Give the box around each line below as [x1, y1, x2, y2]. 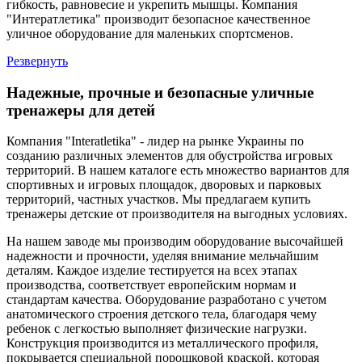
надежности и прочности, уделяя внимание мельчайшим [6, 249, 318, 263]
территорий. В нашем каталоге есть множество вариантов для [6, 163, 349, 178]
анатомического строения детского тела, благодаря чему [6, 307, 317, 322]
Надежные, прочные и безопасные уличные [6, 83, 314, 101]
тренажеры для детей [6, 101, 155, 119]
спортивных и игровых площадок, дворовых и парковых [6, 178, 322, 192]
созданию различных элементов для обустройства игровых [6, 149, 333, 163]
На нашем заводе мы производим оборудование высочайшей [6, 234, 343, 249]
